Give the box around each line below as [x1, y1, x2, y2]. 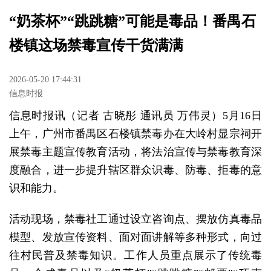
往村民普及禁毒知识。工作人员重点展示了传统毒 [9, 249, 262, 261]
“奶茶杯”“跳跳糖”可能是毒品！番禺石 [9, 13, 256, 29]
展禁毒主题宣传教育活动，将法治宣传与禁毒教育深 [9, 146, 262, 158]
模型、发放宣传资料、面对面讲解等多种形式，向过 [9, 230, 262, 243]
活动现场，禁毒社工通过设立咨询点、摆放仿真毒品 [9, 212, 262, 225]
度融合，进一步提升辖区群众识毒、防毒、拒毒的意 [9, 164, 262, 176]
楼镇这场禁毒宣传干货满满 [9, 37, 183, 53]
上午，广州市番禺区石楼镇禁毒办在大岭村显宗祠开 [9, 128, 262, 140]
